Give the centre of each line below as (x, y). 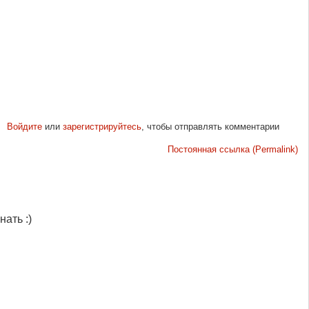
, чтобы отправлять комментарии (210, 126)
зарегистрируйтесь (102, 126)
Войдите (24, 126)
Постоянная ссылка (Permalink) (233, 149)
